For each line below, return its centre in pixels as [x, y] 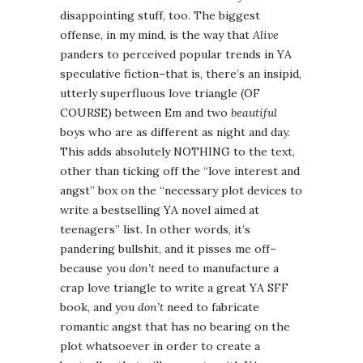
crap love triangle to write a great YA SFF [174, 288]
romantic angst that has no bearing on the [175, 327]
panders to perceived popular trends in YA [176, 55]
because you [94, 269]
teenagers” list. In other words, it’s [155, 230]
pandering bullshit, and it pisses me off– [168, 249]
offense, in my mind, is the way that [156, 35]
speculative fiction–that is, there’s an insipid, [181, 74]
